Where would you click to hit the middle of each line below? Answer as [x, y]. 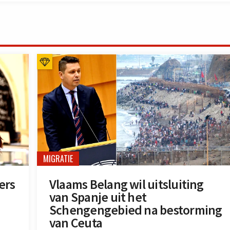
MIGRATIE [58, 158]
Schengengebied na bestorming [136, 210]
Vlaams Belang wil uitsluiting [127, 184]
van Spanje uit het [98, 197]
